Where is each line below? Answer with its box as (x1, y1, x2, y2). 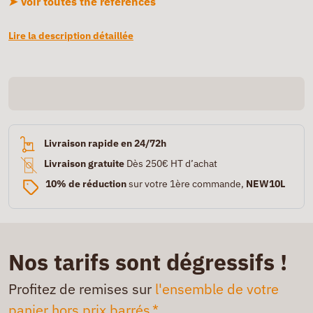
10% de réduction (45, 177, 126, 190)
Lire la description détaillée (8, 29, 133, 42)
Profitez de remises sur (8, 279, 155, 298)
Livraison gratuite (44, 157, 125, 170)
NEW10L (246, 177, 285, 190)
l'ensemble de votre (155, 279, 279, 298)
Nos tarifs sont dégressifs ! (8, 247, 287, 277)
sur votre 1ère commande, (126, 177, 246, 190)
